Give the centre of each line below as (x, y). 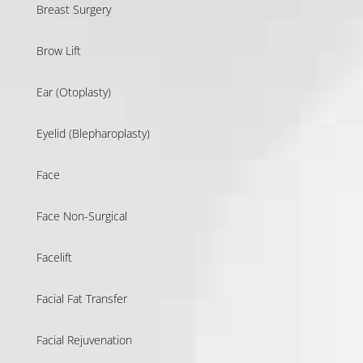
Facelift (54, 257)
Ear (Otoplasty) (73, 92)
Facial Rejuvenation (84, 340)
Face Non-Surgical (81, 216)
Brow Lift (58, 50)
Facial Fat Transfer (81, 298)
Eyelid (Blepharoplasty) (93, 133)
